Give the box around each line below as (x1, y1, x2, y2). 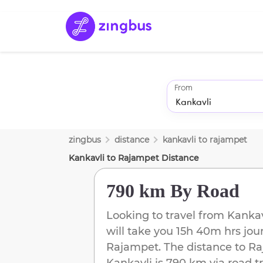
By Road (166, 180, 240, 201)
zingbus (69, 134, 101, 145)
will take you (106, 224, 173, 238)
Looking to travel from (106, 208, 227, 222)
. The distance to (159, 240, 245, 254)
